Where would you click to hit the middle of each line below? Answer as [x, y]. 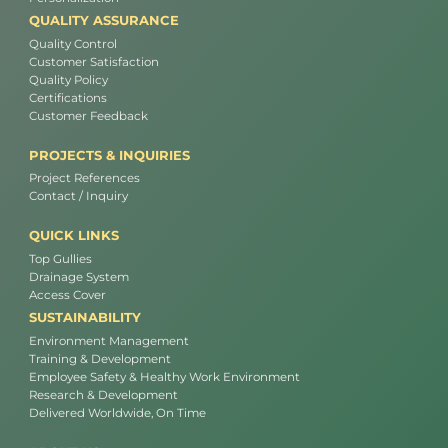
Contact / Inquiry [78, 196]
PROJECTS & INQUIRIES [109, 154]
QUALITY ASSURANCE [104, 20]
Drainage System [79, 276]
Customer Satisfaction [94, 61]
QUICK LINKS [74, 235]
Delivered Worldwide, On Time [117, 412]
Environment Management [109, 340]
